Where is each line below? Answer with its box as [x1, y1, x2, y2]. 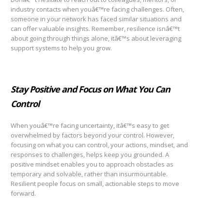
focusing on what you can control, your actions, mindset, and [11, 140, 188, 149]
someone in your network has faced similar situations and [11, 15, 182, 23]
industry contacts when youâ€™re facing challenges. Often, [11, 5, 184, 14]
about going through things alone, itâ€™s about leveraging [11, 34, 181, 43]
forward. [11, 189, 36, 198]
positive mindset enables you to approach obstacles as [11, 160, 173, 169]
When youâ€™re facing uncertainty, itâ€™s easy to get [11, 121, 169, 130]
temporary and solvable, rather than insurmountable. [11, 170, 168, 178]
